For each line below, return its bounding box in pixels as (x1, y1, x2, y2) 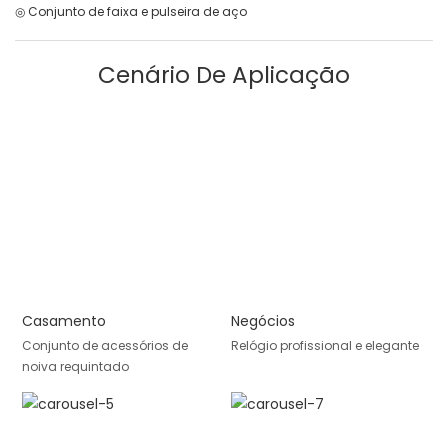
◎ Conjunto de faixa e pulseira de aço (15, 3, 247, 21)
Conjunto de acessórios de (21, 336, 188, 354)
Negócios (230, 311, 295, 332)
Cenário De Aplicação (98, 59, 350, 92)
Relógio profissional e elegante (230, 336, 419, 354)
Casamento (21, 311, 106, 332)
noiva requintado (21, 357, 129, 375)
